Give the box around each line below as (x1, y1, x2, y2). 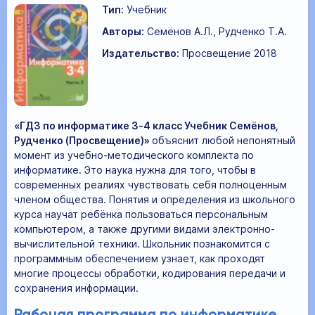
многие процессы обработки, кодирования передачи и (14, 267, 285, 280)
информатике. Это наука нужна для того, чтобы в (14, 164, 256, 176)
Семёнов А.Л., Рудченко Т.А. (147, 25, 287, 38)
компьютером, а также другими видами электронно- (14, 223, 275, 236)
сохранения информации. (14, 282, 139, 295)
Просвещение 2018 (182, 47, 277, 60)
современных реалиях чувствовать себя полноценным (14, 179, 287, 191)
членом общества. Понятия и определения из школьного (14, 193, 295, 206)
